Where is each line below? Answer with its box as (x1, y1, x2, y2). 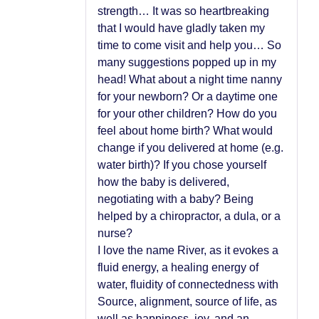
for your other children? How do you (98, 107, 277, 120)
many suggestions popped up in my (98, 56, 276, 68)
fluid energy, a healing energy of (98, 261, 258, 273)
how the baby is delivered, (98, 175, 229, 188)
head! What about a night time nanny (98, 73, 282, 85)
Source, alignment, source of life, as (98, 295, 277, 308)
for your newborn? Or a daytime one (98, 90, 278, 103)
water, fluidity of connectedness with (98, 278, 278, 291)
